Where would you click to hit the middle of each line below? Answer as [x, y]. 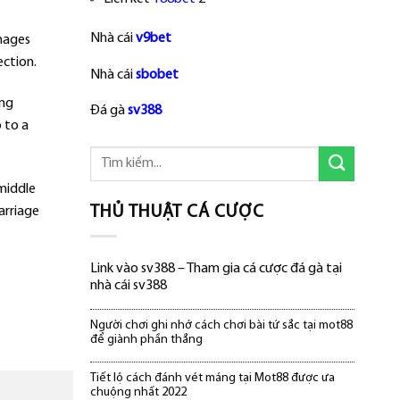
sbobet [158, 75]
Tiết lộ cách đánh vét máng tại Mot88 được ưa [213, 378]
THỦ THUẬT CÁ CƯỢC [178, 213]
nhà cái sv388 [129, 285]
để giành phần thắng [147, 339]
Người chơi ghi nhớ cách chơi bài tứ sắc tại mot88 [222, 325]
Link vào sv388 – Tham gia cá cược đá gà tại [217, 268]
